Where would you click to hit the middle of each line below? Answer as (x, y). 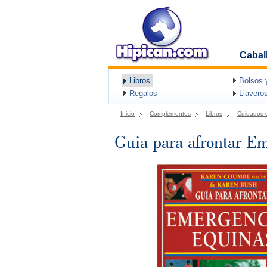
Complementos (170, 114)
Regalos (143, 93)
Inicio (128, 114)
